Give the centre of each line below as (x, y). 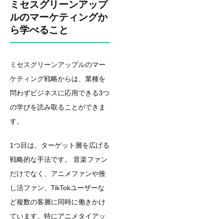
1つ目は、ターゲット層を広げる (60, 145)
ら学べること (39, 30)
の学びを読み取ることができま (58, 107)
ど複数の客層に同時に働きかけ (58, 202)
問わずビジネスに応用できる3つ (60, 93)
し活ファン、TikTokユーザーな (57, 188)
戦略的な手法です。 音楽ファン (59, 160)
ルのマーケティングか (59, 17)
